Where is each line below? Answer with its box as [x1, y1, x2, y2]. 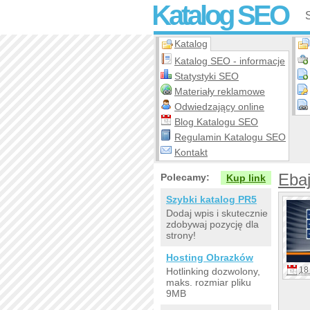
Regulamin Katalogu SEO [174, 131, 286, 143]
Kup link [226, 172, 266, 183]
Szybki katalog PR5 [166, 194, 257, 205]
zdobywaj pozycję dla [166, 219, 259, 230]
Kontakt [174, 147, 208, 158]
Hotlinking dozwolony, [166, 266, 260, 277]
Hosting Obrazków [166, 252, 253, 263]
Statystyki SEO [174, 71, 239, 82]
